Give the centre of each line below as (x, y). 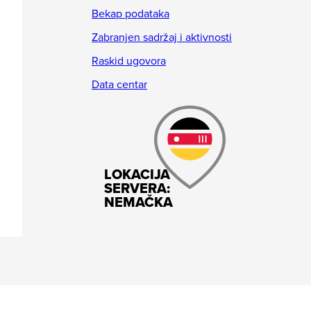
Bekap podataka (130, 14)
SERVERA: (137, 189)
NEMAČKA (139, 203)
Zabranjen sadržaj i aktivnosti (161, 37)
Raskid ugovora (128, 61)
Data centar (119, 85)
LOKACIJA (137, 175)
